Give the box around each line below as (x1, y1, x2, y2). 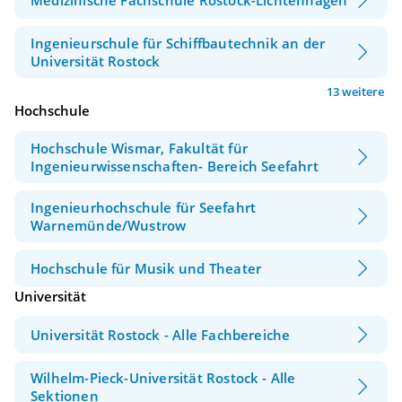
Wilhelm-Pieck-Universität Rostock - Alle (31, 369, 296, 387)
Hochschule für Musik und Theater (31, 258, 262, 277)
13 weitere (327, 83, 384, 100)
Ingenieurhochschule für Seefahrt (31, 197, 257, 216)
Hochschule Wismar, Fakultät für (31, 138, 248, 157)
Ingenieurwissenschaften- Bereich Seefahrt (31, 156, 319, 175)
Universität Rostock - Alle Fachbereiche (31, 326, 291, 344)
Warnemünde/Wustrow (31, 215, 187, 234)
